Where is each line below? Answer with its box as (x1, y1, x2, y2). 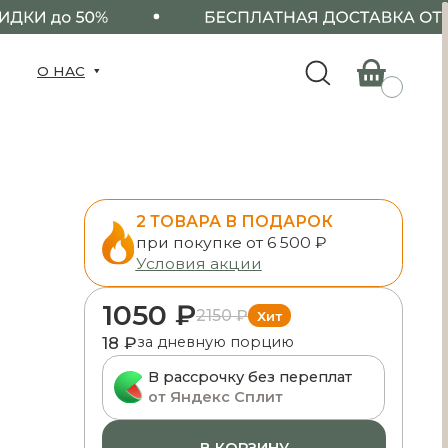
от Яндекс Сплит (35, 346, 157, 363)
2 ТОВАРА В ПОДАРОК (24, 189, 201, 207)
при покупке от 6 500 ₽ (24, 208, 196, 226)
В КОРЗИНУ (82, 391, 162, 408)
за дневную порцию (26, 297, 167, 314)
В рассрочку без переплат (35, 328, 219, 345)
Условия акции (24, 227, 138, 245)
